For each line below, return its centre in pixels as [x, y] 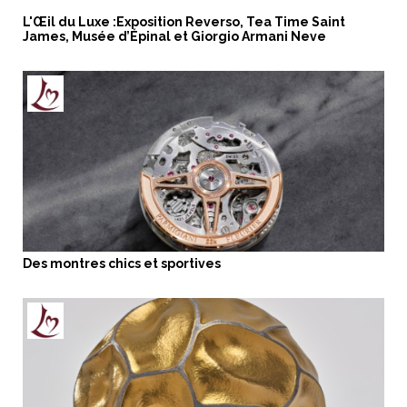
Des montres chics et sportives [122, 263]
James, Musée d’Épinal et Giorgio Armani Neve [174, 36]
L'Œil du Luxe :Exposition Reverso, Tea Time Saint [184, 21]
